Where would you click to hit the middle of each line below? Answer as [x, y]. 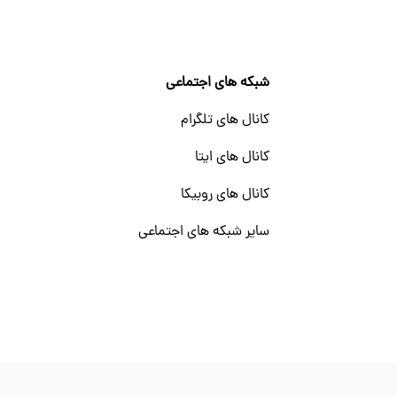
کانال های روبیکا [225, 195]
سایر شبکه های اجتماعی [203, 232]
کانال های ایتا [232, 158]
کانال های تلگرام [225, 121]
